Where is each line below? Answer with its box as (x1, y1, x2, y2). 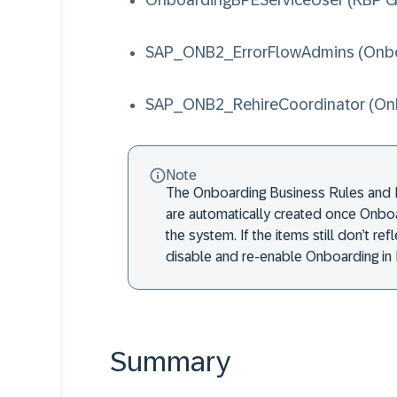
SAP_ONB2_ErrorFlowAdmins (145, 43, 354, 61)
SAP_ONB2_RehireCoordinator (145, 96, 365, 113)
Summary (110, 346, 230, 378)
